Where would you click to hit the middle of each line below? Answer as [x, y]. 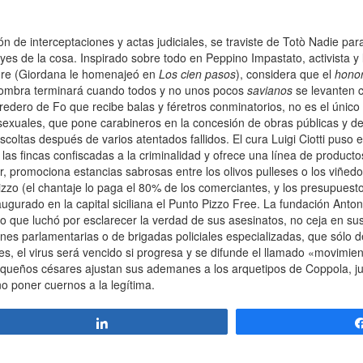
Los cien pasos [197, 74]
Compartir [145, 323]
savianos [270, 90]
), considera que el [285, 74]
